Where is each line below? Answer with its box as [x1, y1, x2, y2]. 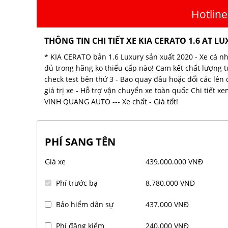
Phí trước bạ [56, 178, 98, 188]
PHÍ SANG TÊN [45, 135, 116, 149]
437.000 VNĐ [145, 199, 189, 210]
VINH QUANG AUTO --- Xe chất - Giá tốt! [44, 97, 178, 107]
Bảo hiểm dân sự [56, 199, 113, 210]
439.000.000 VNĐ [145, 157, 203, 167]
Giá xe [45, 157, 66, 167]
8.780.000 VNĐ [145, 178, 195, 188]
